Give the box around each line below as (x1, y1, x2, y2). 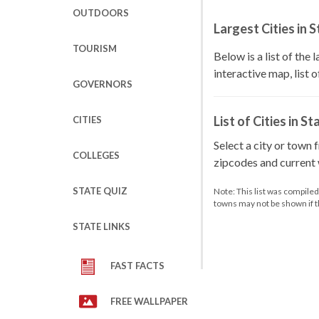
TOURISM (73, 43, 117, 54)
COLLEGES (73, 150, 120, 161)
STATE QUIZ (73, 185, 127, 197)
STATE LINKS (73, 221, 130, 232)
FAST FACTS (110, 260, 164, 271)
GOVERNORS (73, 78, 132, 90)
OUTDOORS (73, 7, 129, 19)
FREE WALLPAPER (110, 296, 188, 307)
